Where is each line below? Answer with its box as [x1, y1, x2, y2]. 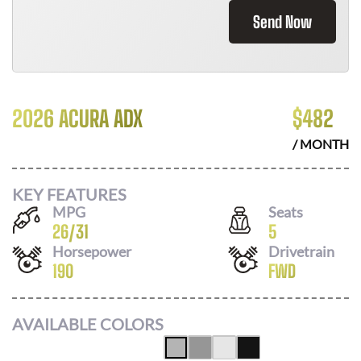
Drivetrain [268, 242, 334, 260]
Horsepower [52, 242, 131, 260]
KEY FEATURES [12, 184, 127, 204]
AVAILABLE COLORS [12, 314, 164, 334]
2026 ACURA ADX [12, 105, 143, 132]
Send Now [253, 12, 312, 31]
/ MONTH [293, 136, 349, 151]
